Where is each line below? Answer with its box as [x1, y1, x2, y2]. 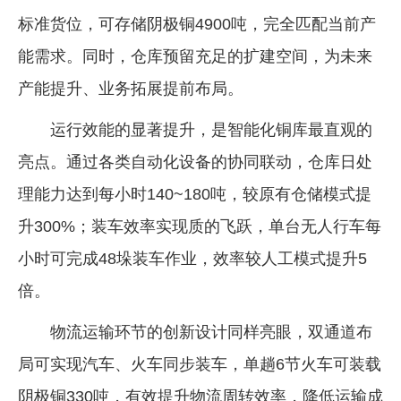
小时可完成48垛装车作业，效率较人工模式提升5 [18, 249, 367, 268]
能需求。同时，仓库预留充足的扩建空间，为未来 [18, 47, 372, 65]
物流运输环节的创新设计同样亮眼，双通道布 [50, 322, 372, 341]
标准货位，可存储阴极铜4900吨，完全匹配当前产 [18, 14, 376, 33]
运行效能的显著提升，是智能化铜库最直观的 [50, 120, 372, 139]
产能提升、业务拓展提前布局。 [18, 79, 243, 98]
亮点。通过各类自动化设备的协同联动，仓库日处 [18, 152, 372, 171]
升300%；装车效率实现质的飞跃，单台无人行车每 [18, 217, 381, 235]
